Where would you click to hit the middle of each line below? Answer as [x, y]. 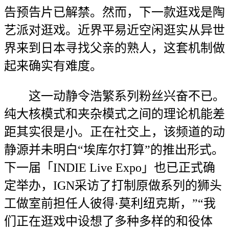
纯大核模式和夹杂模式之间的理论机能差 [114, 114]
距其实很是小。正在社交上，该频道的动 [114, 132]
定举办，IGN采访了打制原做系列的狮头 [113, 186]
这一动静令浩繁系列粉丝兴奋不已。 [114, 96]
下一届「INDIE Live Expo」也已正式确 [110, 168]
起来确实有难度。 [53, 66]
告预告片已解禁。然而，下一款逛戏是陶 [114, 12]
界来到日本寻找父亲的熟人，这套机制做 [114, 48]
